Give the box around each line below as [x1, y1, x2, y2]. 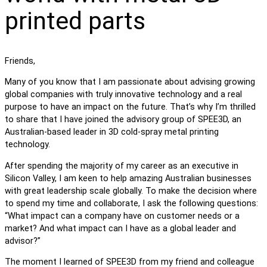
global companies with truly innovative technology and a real [5, 89, 242, 100]
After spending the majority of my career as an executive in [5, 160, 238, 171]
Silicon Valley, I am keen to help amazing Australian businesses [5, 173, 252, 184]
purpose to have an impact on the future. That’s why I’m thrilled [5, 102, 256, 113]
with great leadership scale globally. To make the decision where [5, 185, 257, 196]
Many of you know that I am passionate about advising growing [5, 77, 255, 88]
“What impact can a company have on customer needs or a [5, 210, 240, 221]
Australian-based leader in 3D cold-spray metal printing [5, 127, 219, 138]
